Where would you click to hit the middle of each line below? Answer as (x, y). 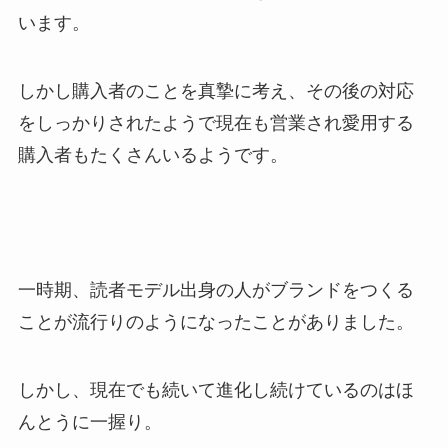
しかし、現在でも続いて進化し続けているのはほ (215, 390)
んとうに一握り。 (89, 422)
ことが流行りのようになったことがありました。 (215, 322)
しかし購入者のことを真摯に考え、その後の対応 (215, 90)
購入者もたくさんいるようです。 (152, 154)
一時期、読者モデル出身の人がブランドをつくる (215, 290)
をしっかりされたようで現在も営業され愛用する (215, 122)
